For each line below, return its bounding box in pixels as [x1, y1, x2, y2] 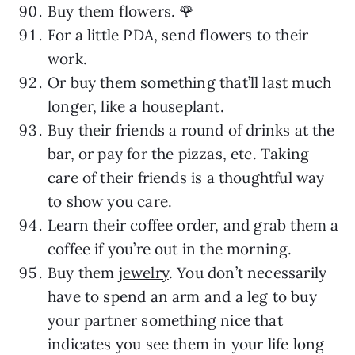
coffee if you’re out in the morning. [48, 239, 292, 258]
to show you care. [48, 191, 173, 211]
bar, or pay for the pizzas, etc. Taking [48, 143, 310, 163]
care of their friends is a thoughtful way [48, 167, 325, 187]
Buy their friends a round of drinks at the [48, 120, 335, 139]
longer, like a [48, 96, 142, 116]
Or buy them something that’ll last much [48, 72, 332, 92]
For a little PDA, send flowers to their [48, 25, 309, 44]
